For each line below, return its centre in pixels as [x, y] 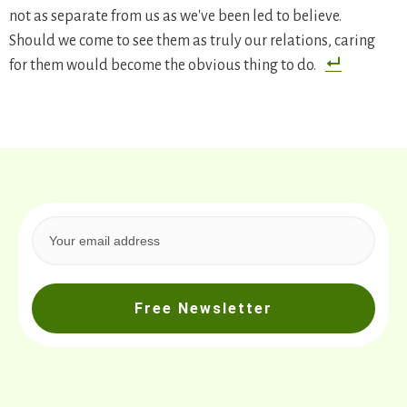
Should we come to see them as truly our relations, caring [192, 41]
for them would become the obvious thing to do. [163, 66]
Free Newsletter [203, 309]
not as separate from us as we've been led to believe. [175, 17]
